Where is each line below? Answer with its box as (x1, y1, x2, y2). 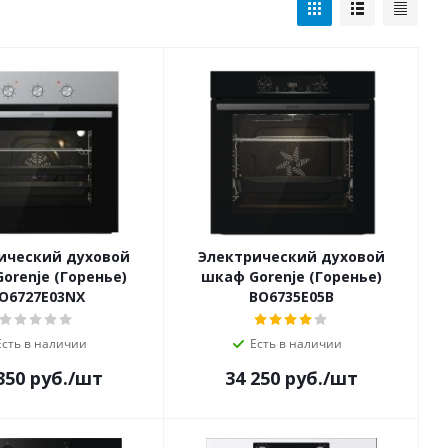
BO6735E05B (249, 287, 334, 307)
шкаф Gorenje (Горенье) (201, 267, 382, 287)
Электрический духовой (198, 247, 385, 267)
